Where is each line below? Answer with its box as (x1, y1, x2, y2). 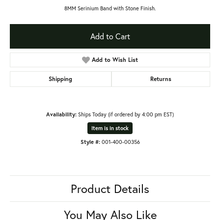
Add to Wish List (92, 55, 138, 63)
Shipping (49, 75, 73, 82)
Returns (150, 75, 171, 82)
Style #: (80, 137, 100, 145)
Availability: (46, 110, 77, 118)
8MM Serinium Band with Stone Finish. (64, 4, 156, 12)
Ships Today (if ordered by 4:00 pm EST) (78, 110, 174, 118)
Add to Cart (90, 30, 130, 41)
